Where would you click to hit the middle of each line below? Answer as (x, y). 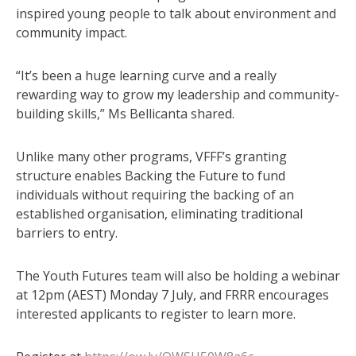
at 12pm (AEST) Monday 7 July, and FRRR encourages (172, 294)
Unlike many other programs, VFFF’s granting (151, 156)
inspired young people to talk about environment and (176, 13)
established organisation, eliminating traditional (159, 213)
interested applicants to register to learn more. (156, 313)
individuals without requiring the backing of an (155, 194)
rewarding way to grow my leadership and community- (178, 94)
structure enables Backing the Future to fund (151, 175)
